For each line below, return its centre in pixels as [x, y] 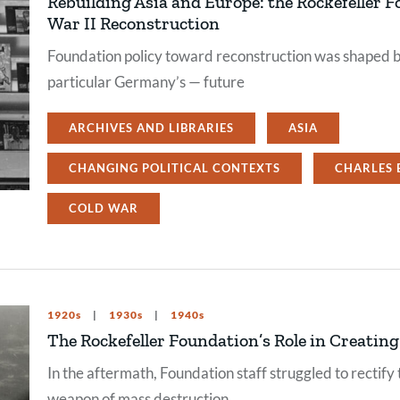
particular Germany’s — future [146, 81]
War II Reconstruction [133, 23]
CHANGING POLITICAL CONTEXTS [175, 167]
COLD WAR [104, 208]
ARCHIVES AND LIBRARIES [151, 127]
